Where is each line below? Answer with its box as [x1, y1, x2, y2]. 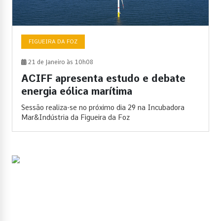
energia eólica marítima [21, 85, 132, 97]
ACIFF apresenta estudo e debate [21, 72, 185, 84]
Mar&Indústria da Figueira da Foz [21, 113, 130, 121]
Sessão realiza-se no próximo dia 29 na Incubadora [21, 103, 184, 111]
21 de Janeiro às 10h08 [27, 58, 93, 66]
